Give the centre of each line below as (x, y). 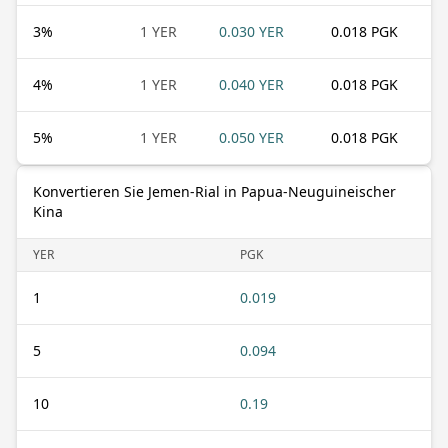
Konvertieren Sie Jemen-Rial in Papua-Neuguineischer (214, 191)
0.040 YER (251, 84)
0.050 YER (251, 137)
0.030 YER (251, 31)
